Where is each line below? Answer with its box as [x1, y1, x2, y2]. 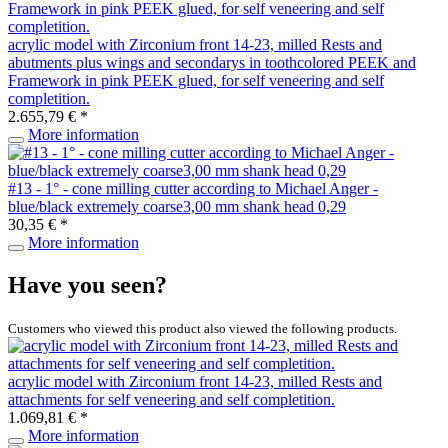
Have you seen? [8, 271, 167, 298]
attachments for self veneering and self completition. [8, 390, 335, 408]
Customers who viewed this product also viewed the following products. [8, 320, 397, 336]
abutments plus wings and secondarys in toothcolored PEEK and [8, 53, 416, 71]
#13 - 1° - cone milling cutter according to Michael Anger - [8, 179, 378, 197]
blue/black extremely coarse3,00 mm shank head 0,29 [8, 197, 346, 215]
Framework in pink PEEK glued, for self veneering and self [8, 71, 384, 89]
